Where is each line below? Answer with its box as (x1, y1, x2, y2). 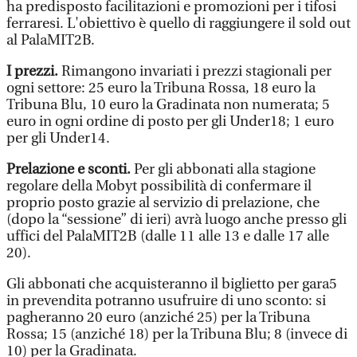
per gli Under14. (6, 130, 110, 147)
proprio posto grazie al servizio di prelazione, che (6, 194, 320, 211)
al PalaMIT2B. (6, 32, 95, 49)
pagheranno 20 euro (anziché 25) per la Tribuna (6, 309, 310, 326)
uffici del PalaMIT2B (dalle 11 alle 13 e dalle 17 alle (6, 228, 329, 245)
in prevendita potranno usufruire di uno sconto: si (6, 292, 326, 309)
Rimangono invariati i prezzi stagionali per (58, 63, 331, 80)
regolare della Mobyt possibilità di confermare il (6, 178, 312, 194)
